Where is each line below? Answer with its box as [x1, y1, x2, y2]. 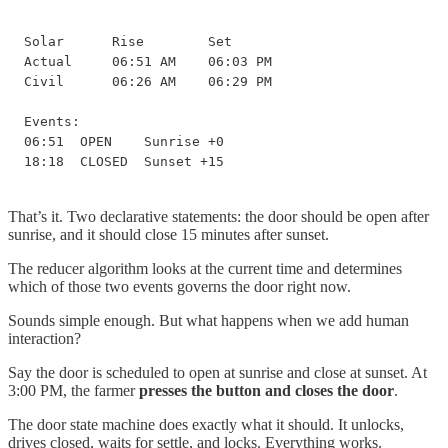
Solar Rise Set [24, 34, 232, 50]
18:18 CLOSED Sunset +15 [24, 154, 224, 170]
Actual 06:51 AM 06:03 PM [24, 54, 272, 70]
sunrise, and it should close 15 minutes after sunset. [8, 226, 329, 244]
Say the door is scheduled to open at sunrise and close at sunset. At [8, 364, 427, 382]
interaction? [8, 330, 81, 348]
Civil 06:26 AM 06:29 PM [24, 74, 272, 90]
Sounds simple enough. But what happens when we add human [8, 312, 409, 330]
